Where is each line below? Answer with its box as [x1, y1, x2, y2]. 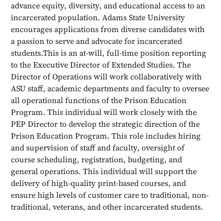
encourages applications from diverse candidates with [11, 23, 205, 35]
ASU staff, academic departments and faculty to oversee [11, 82, 210, 94]
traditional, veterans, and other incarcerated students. [11, 201, 204, 212]
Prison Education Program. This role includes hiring [11, 130, 201, 141]
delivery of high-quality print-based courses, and [11, 177, 186, 188]
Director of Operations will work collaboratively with [11, 71, 202, 82]
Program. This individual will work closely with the [11, 106, 197, 117]
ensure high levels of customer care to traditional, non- [11, 189, 209, 200]
